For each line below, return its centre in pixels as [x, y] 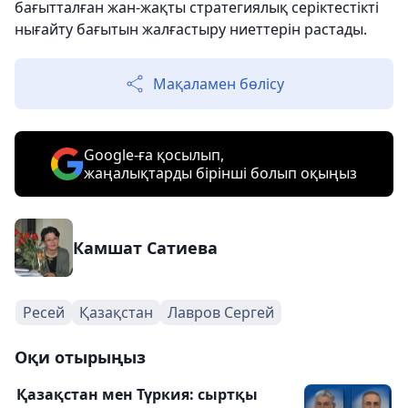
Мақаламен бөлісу [219, 84]
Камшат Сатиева [145, 248]
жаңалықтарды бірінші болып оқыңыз [220, 173]
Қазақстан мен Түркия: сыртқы [137, 395]
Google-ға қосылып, [154, 155]
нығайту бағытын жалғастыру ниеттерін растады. [191, 30]
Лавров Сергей [221, 313]
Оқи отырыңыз [80, 357]
